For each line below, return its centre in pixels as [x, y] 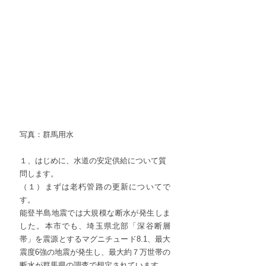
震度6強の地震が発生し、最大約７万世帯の [95, 252]
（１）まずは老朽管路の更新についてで [95, 186]
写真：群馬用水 [47, 134]
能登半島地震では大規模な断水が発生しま [95, 213]
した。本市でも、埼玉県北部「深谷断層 [95, 226]
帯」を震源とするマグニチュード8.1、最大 [95, 239]
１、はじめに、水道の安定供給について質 [93, 160]
